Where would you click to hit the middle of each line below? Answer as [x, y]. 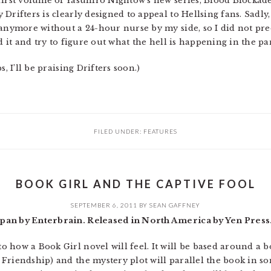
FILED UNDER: [119, 131]
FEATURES [160, 131]
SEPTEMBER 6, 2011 [104, 205]
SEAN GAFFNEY [175, 205]
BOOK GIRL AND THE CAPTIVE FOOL [135, 184]
